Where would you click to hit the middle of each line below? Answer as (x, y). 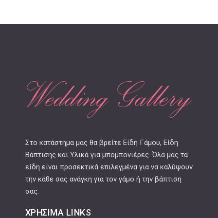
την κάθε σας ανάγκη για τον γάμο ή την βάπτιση (103, 179)
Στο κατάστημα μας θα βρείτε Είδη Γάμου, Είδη (101, 143)
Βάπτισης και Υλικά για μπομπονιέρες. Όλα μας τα (106, 155)
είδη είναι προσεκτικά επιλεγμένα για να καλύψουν (109, 167)
